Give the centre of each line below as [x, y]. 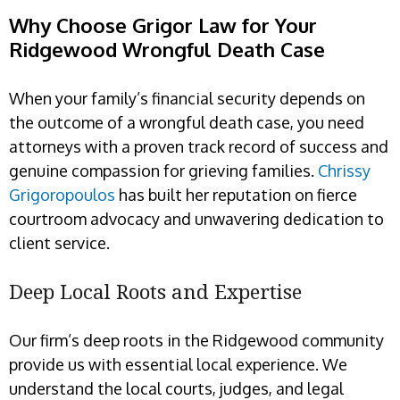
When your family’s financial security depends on [187, 98]
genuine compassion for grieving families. [162, 170]
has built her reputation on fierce [236, 194]
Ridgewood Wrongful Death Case [167, 49]
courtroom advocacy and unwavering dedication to [196, 218]
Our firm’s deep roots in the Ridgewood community [196, 340]
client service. [59, 242]
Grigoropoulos [62, 194]
